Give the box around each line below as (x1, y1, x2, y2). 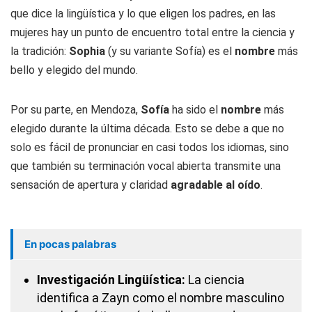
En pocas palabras (24, 237, 116, 251)
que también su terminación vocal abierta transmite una (10, 159, 281, 173)
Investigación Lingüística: (37, 272, 185, 288)
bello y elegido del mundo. (10, 63, 138, 77)
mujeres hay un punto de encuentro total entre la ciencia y (10, 26, 295, 40)
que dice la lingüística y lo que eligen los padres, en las (10, 7, 276, 21)
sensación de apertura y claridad (10, 178, 171, 192)
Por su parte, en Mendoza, (10, 103, 141, 117)
